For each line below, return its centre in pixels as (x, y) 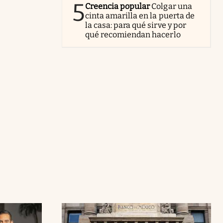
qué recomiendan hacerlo (133, 35)
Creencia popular (118, 6)
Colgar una (172, 6)
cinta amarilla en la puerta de (140, 16)
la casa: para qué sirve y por (136, 25)
